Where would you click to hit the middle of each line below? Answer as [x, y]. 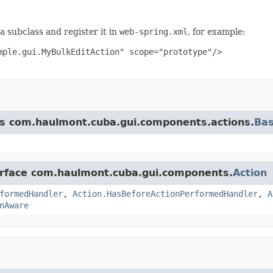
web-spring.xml [154, 31]
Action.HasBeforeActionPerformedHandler [165, 193]
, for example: [217, 31]
